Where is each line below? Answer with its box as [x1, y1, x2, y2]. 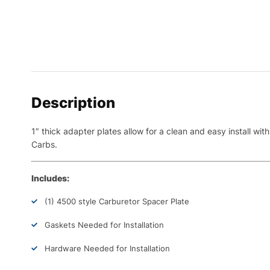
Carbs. [31, 139, 57, 149]
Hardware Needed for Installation [45, 243, 170, 253]
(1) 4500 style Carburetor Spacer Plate [45, 196, 189, 206]
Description [31, 94, 115, 111]
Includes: [31, 173, 69, 183]
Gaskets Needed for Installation [45, 220, 164, 230]
